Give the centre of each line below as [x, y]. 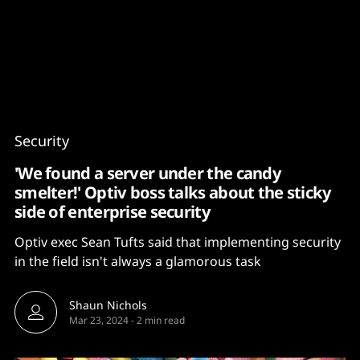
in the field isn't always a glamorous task [138, 261]
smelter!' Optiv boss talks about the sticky [173, 192]
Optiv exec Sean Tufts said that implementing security [178, 242]
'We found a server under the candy [148, 173]
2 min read [161, 320]
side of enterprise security [112, 211]
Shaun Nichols [108, 305]
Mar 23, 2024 [99, 320]
